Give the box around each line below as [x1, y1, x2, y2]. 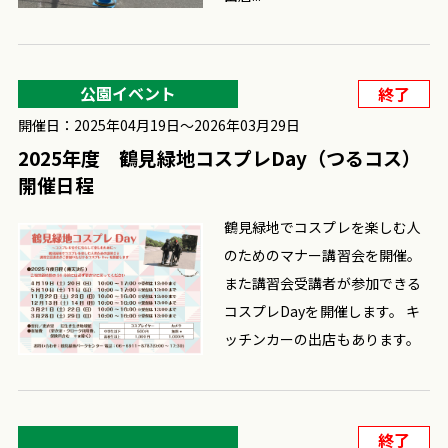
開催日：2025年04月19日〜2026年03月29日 [17, 114, 300, 135]
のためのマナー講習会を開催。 [224, 244, 421, 265]
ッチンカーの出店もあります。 [224, 328, 420, 349]
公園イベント [79, 80, 176, 105]
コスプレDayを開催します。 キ [224, 300, 421, 321]
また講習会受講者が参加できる [224, 272, 421, 293]
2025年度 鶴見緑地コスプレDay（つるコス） [17, 143, 421, 171]
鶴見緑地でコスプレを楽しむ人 [224, 216, 421, 237]
